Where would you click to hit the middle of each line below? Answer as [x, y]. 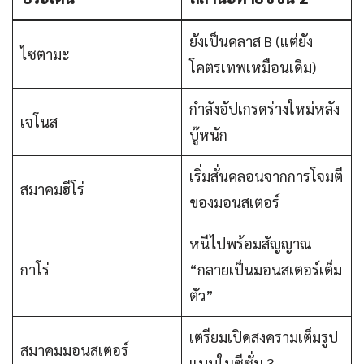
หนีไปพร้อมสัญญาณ [251, 244]
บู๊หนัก [208, 135]
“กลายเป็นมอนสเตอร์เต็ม [266, 270]
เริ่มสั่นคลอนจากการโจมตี [266, 176]
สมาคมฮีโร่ [52, 189]
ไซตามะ [45, 54]
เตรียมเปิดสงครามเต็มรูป [264, 337]
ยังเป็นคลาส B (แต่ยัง [251, 41]
